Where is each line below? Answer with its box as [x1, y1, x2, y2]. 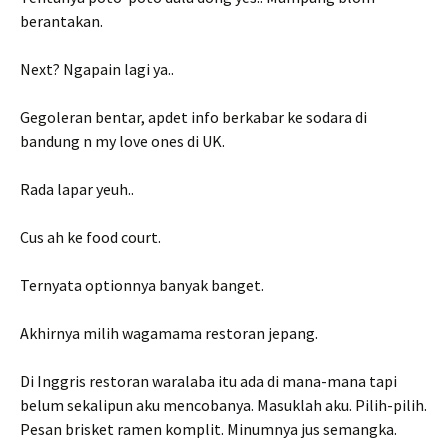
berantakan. [20, 11, 103, 31]
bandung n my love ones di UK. [20, 131, 225, 151]
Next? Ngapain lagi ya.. [20, 59, 174, 79]
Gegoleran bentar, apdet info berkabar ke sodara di [20, 107, 367, 127]
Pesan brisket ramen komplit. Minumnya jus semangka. [20, 419, 397, 439]
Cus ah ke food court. [20, 227, 161, 247]
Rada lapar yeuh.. [20, 179, 134, 199]
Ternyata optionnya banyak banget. [20, 275, 264, 295]
